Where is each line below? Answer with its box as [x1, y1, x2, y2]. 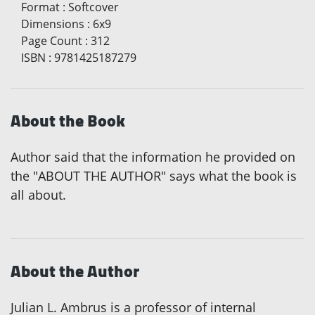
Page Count [21, 33, 82, 49]
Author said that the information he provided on [11, 148, 295, 166]
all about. [11, 186, 66, 204]
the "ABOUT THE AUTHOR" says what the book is [11, 167, 297, 185]
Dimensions [21, 16, 84, 32]
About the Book [11, 105, 125, 137]
